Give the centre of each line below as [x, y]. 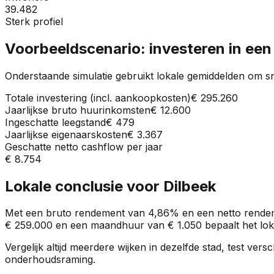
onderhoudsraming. [50, 260]
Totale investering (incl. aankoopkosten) [98, 98]
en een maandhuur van [109, 225]
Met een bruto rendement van [76, 213]
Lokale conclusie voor [84, 186]
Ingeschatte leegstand [55, 122]
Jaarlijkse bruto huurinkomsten [78, 110]
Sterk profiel [34, 21]
